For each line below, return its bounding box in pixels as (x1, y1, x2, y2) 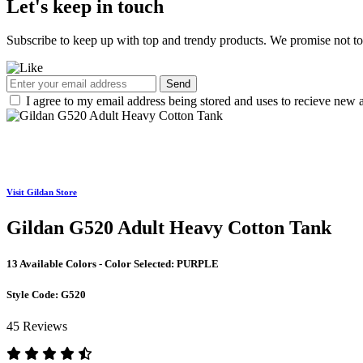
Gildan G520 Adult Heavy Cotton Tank (6, 217, 331, 239)
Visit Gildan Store (6, 187, 77, 198)
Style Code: (6, 288, 61, 301)
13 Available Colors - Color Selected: (6, 257, 177, 270)
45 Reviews (6, 318, 67, 333)
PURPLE (177, 257, 219, 270)
